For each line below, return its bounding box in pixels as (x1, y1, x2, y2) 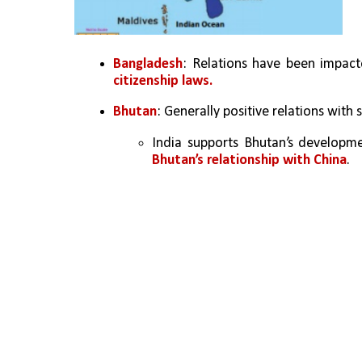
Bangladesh (113, 57, 183, 73)
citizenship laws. (113, 74, 213, 90)
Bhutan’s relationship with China (152, 152, 347, 168)
